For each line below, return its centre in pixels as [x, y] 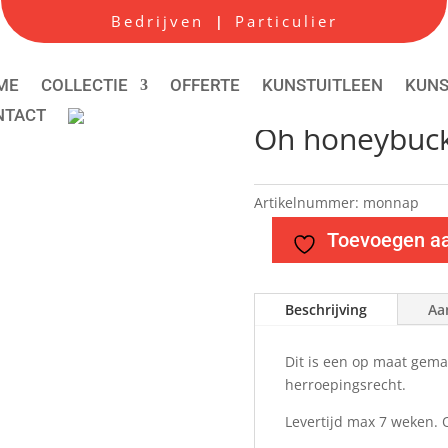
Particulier [286, 21]
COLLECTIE [84, 84]
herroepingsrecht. [345, 384]
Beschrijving [325, 309]
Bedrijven [160, 21]
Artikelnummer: [308, 202]
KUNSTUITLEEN [322, 84]
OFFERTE [205, 84]
